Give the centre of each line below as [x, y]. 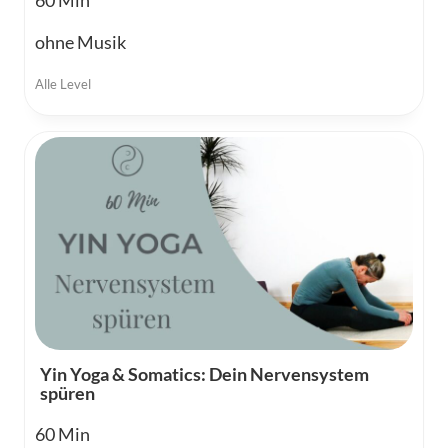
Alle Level [63, 84]
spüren [67, 393]
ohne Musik [80, 42]
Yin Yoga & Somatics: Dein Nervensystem [204, 374]
